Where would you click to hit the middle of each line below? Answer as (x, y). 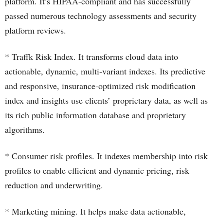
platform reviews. (36, 30)
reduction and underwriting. (54, 185)
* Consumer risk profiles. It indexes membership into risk (106, 156)
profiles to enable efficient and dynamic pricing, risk (97, 170)
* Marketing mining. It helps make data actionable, (95, 211)
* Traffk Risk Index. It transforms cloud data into (91, 56)
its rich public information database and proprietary (95, 115)
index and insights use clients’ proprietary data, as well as (106, 100)
